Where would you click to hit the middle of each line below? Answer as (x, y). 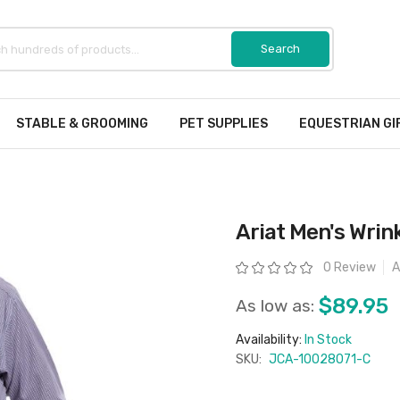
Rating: (250, 266)
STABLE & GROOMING (82, 124)
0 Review (350, 267)
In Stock (328, 340)
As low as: (275, 306)
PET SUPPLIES (224, 124)
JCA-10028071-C (320, 359)
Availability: (270, 340)
